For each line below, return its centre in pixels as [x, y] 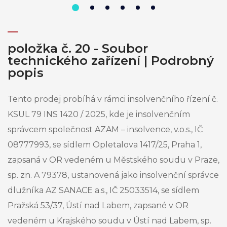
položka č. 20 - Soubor [78, 49]
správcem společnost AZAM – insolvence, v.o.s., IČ [105, 130]
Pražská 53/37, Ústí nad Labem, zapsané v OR [98, 206]
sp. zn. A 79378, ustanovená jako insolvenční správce [113, 175]
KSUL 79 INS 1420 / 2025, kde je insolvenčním [99, 115]
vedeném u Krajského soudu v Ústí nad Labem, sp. [109, 221]
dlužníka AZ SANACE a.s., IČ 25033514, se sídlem [103, 191]
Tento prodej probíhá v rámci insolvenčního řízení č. [113, 99]
